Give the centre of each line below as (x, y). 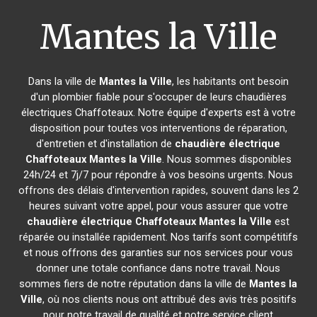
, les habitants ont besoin (230, 81)
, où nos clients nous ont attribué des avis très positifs (169, 299)
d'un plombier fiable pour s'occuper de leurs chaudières (158, 97)
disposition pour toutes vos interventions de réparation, (158, 128)
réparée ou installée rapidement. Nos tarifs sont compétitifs (158, 237)
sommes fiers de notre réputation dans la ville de (134, 284)
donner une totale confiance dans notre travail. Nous (158, 268)
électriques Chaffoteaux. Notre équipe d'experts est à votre (158, 113)
